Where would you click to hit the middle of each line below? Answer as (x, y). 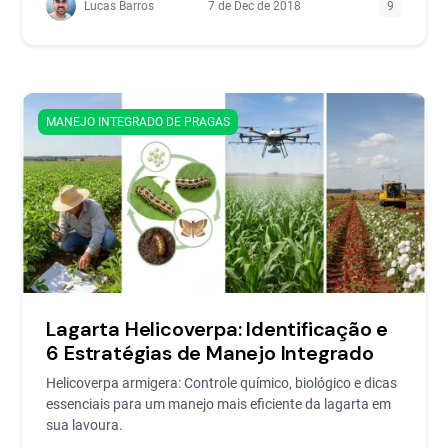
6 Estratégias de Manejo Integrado (210, 352)
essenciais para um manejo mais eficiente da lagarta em (219, 403)
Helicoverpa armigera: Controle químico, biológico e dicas (222, 382)
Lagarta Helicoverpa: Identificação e (217, 328)
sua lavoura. (85, 424)
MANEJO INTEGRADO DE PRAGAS (138, 121)
